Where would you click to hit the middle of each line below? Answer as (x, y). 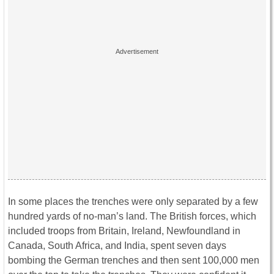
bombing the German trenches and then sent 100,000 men (134, 261)
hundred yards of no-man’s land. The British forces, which (132, 217)
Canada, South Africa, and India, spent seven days (117, 246)
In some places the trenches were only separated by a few (133, 202)
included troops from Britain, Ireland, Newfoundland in (124, 231)
